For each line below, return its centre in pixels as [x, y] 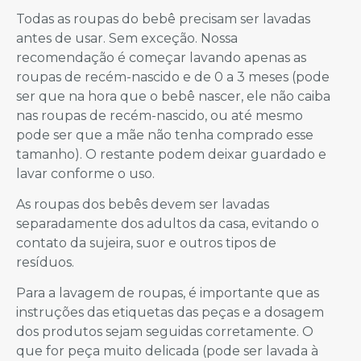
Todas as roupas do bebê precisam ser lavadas [163, 19]
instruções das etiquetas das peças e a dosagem [170, 313]
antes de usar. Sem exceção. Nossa [127, 38]
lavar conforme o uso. [85, 173]
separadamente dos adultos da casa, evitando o [168, 223]
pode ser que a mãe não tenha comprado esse [165, 135]
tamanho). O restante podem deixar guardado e [171, 154]
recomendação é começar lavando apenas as [161, 57]
